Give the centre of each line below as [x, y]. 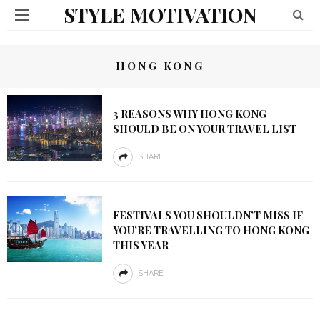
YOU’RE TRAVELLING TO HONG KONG [211, 230]
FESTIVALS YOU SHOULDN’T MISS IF [207, 215]
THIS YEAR [140, 245]
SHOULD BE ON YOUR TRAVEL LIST [204, 129]
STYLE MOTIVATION [160, 15]
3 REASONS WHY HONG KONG [189, 114]
